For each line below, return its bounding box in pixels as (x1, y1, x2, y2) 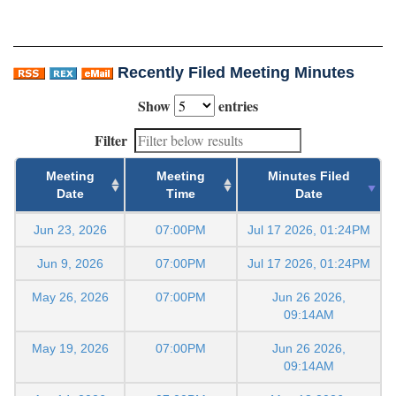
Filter (95, 130, 127, 151)
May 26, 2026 (31, 290, 109, 305)
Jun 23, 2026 (33, 223, 107, 238)
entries (215, 95, 258, 117)
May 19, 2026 (31, 341, 109, 356)
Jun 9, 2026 (36, 256, 103, 271)
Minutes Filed (268, 169, 350, 184)
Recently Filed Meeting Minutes (118, 64, 354, 82)
